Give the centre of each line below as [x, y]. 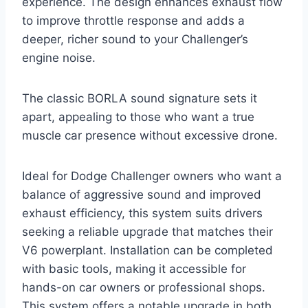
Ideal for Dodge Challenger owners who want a [152, 176]
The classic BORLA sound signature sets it [140, 99]
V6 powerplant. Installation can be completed [147, 251]
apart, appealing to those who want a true [138, 117]
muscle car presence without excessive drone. [150, 136]
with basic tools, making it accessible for [134, 269]
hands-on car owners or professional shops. [144, 288]
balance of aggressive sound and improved [142, 195]
